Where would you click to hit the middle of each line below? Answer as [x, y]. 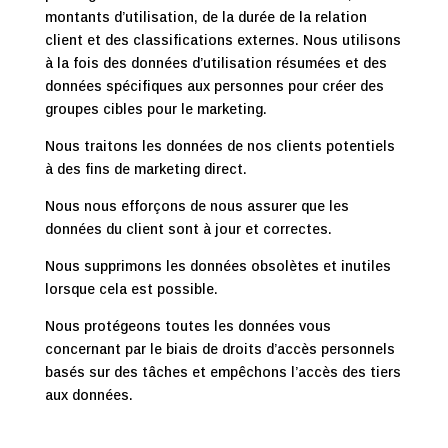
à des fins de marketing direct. [145, 169]
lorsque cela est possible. [131, 289]
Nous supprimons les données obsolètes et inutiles [217, 266]
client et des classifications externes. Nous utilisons [222, 40]
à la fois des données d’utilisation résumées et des [215, 63]
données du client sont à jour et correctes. [188, 229]
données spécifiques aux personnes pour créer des [214, 86]
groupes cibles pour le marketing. [155, 109]
